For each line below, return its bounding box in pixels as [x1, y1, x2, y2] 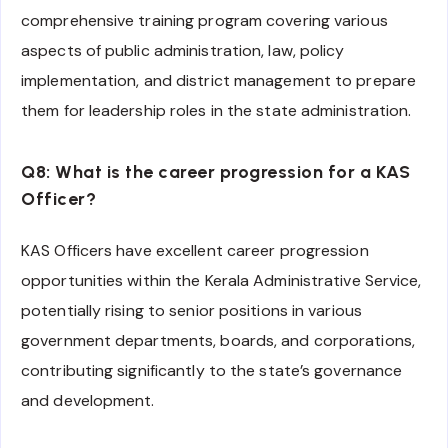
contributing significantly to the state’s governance [21, 359, 403, 381]
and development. [21, 389, 155, 411]
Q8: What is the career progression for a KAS [21, 161, 410, 184]
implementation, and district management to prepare [21, 69, 417, 91]
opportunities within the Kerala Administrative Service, [21, 269, 422, 291]
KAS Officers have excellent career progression [21, 239, 369, 261]
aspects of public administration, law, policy [21, 39, 345, 61]
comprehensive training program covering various [21, 9, 388, 31]
